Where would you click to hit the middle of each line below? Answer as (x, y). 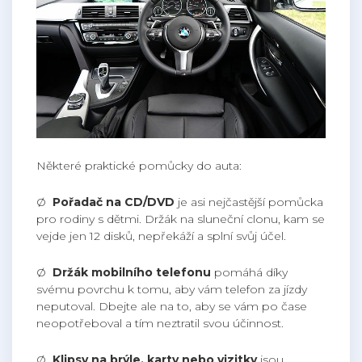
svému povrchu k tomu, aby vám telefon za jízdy (172, 290)
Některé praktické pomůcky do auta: (139, 166)
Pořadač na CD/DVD (115, 202)
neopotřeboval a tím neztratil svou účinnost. (160, 324)
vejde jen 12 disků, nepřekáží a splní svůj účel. (161, 236)
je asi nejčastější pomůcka (250, 202)
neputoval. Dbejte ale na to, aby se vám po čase (172, 307)
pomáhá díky (251, 273)
